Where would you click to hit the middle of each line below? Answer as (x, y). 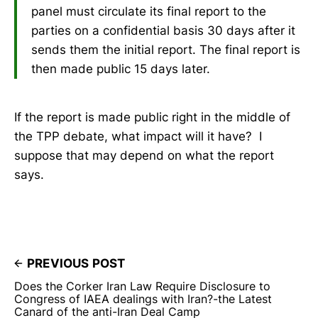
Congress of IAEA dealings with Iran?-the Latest (143, 298)
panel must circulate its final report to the (149, 11)
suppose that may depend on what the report (144, 155)
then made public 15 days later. (121, 68)
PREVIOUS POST (76, 263)
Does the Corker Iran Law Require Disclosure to (142, 286)
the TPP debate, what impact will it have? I (138, 136)
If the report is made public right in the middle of (152, 117)
